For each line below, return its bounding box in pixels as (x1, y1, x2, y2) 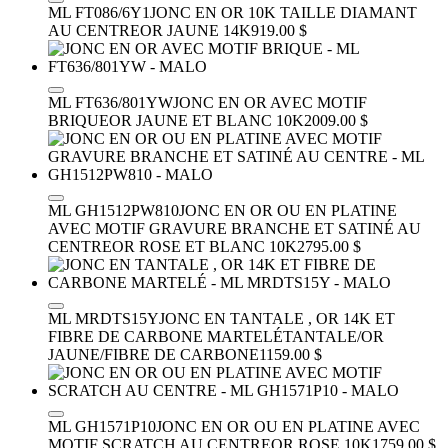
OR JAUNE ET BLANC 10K (109, 111, 304, 129)
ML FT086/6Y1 (48, 3, 150, 21)
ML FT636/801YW (48, 93, 173, 111)
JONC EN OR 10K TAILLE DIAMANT (150, 3, 417, 21)
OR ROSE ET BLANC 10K (112, 237, 297, 255)
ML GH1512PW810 (48, 201, 179, 219)
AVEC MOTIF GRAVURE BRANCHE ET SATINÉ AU (48, 219, 421, 237)
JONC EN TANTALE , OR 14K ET (159, 309, 395, 327)
